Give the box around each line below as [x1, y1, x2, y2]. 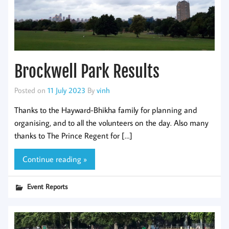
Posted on [14, 85, 48, 96]
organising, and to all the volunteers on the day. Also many [14, 117, 209, 128]
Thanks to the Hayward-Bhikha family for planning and [14, 104, 197, 115]
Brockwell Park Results [14, 61, 159, 82]
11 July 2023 [48, 85, 85, 96]
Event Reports [27, 181, 68, 192]
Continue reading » [22, 154, 87, 165]
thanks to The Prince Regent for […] [14, 130, 132, 141]
